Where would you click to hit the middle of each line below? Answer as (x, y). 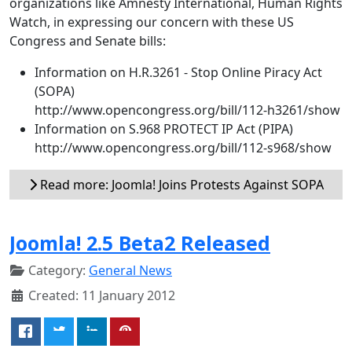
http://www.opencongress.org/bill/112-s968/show (183, 147)
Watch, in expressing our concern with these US (152, 22)
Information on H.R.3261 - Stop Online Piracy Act (178, 72)
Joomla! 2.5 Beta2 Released (140, 242)
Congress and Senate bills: (88, 40)
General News (130, 270)
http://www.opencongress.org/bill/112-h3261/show (187, 110)
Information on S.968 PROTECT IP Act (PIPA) (164, 128)
